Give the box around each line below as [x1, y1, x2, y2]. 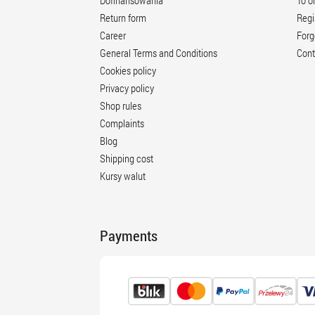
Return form [100, 11, 146, 25]
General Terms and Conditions [100, 46, 217, 60]
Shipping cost [100, 151, 153, 165]
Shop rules [100, 98, 141, 112]
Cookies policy [100, 63, 156, 77]
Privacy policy [100, 81, 154, 95]
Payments [100, 226, 157, 245]
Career [100, 28, 126, 42]
